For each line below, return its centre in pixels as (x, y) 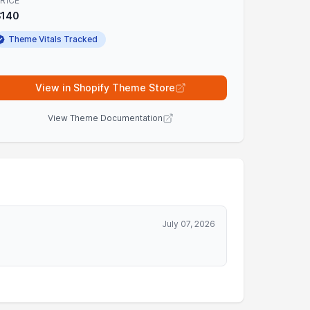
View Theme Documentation (105, 118)
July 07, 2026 (189, 224)
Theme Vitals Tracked (53, 39)
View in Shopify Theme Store (105, 88)
